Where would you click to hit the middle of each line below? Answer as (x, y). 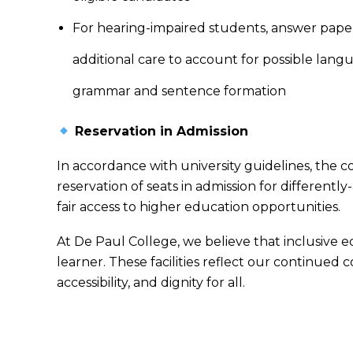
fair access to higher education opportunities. (199, 207)
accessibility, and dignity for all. (151, 282)
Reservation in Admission (160, 131)
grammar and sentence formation (179, 91)
